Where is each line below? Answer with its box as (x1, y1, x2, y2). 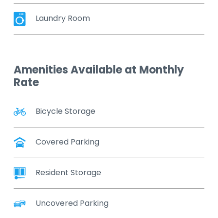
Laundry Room (36, 13, 90, 24)
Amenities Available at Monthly (14, 62, 184, 78)
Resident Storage (36, 167, 101, 179)
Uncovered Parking (36, 198, 109, 209)
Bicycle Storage (36, 106, 95, 117)
